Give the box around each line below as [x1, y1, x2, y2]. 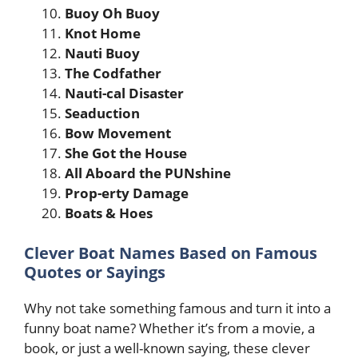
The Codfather [65, 64, 161, 82]
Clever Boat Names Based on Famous [24, 241, 317, 264]
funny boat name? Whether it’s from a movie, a [24, 318, 315, 337]
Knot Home [65, 24, 141, 42]
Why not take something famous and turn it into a [24, 298, 331, 317]
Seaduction [65, 104, 140, 122]
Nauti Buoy [65, 44, 140, 62]
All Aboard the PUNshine [65, 164, 231, 182]
